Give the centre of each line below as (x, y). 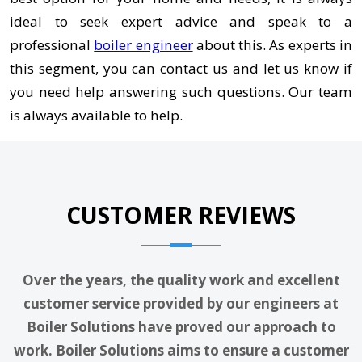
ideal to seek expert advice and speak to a (181, 21)
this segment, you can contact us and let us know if (181, 68)
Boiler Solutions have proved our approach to (181, 327)
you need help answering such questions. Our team (181, 91)
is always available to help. (96, 115)
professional (52, 44)
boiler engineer (143, 44)
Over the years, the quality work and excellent (181, 280)
